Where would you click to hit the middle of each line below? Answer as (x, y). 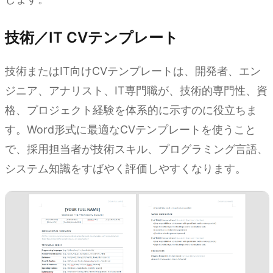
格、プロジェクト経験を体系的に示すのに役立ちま (131, 110)
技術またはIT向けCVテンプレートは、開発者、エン (133, 71)
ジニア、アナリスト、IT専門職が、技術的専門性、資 (136, 90)
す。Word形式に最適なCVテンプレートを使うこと (130, 129)
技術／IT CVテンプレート (92, 37)
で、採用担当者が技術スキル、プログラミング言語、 (136, 149)
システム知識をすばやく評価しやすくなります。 (126, 168)
